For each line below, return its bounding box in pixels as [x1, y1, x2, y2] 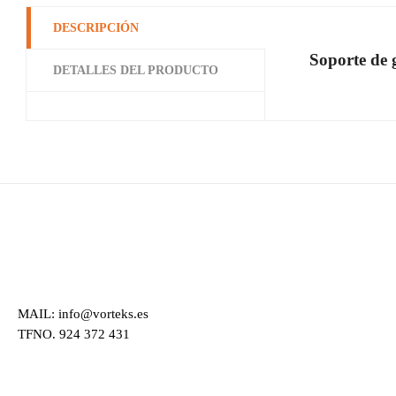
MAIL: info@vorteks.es [18, 307, 148, 321]
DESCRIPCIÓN [53, 21, 139, 34]
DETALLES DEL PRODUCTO [53, 64, 218, 77]
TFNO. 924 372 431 [18, 327, 130, 341]
